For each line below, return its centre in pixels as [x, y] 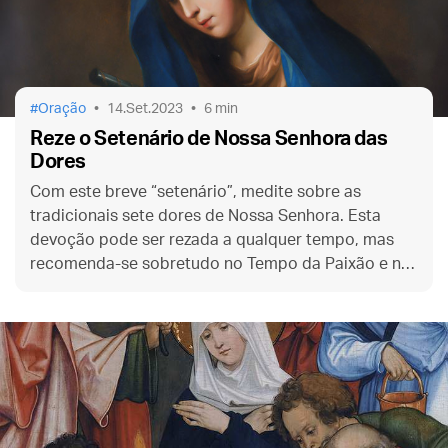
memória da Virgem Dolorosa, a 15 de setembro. [210, 287]
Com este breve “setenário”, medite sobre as [195, 191]
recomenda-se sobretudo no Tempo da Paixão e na [220, 263]
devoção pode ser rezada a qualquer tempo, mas [212, 239]
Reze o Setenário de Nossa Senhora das [209, 138]
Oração [62, 108]
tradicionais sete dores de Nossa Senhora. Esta [205, 215]
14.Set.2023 [145, 108]
